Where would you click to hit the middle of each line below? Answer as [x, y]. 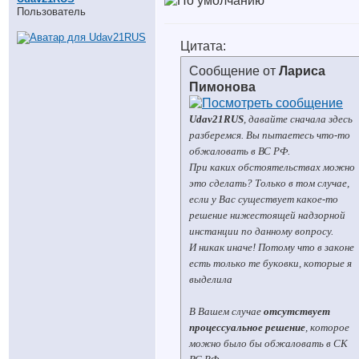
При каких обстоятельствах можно [272, 167]
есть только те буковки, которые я [270, 263]
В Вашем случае [226, 311]
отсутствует [297, 311]
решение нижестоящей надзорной [267, 215]
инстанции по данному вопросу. [261, 231]
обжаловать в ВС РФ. [240, 151]
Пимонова [222, 87]
